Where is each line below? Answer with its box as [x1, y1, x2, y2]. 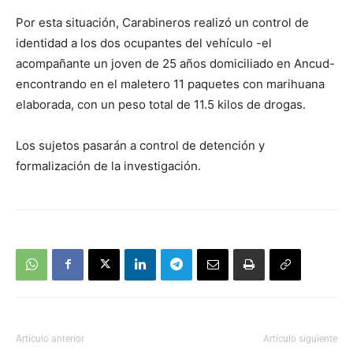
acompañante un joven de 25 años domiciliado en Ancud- [16, 55, 335, 71]
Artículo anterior [16, 333, 84, 344]
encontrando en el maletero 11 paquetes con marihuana [16, 76, 325, 91]
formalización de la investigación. [16, 158, 201, 173]
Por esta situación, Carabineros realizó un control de [16, 14, 309, 30]
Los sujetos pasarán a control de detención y [16, 137, 265, 153]
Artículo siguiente [263, 333, 337, 344]
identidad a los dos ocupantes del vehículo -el [16, 35, 272, 50]
